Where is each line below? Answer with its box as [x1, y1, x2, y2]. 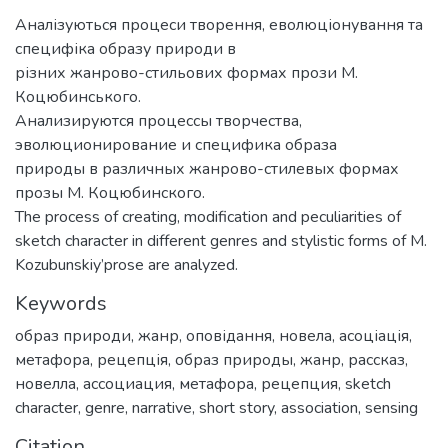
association [281, 396, 358, 419]
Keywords [15, 289, 107, 317]
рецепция [261, 372, 338, 395]
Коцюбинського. [15, 85, 141, 108]
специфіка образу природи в [15, 37, 236, 60]
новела [279, 324, 332, 347]
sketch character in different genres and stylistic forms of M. [15, 229, 427, 252]
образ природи [15, 324, 131, 347]
